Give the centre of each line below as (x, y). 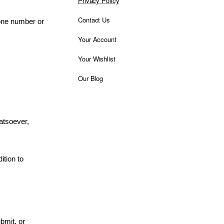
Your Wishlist (97, 59)
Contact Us (94, 20)
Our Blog (91, 78)
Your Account (97, 39)
